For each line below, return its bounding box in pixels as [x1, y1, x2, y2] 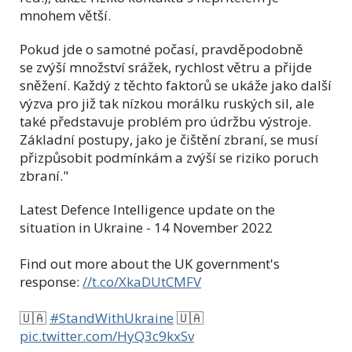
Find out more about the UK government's [20, 255, 280, 273]
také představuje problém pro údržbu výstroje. [20, 112, 311, 131]
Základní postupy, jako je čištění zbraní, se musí [20, 130, 318, 149]
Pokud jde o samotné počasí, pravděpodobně [20, 40, 303, 59]
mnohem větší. [20, 6, 111, 25]
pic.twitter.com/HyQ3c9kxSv [20, 327, 194, 346]
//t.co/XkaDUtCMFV [82, 273, 201, 291]
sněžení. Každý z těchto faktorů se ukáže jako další [20, 76, 332, 95]
